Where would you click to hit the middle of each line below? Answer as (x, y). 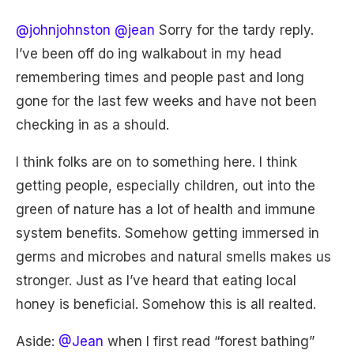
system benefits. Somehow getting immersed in (168, 233)
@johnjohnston (63, 30)
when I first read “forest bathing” (209, 341)
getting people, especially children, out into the (166, 186)
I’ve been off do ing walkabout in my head (149, 54)
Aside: (37, 341)
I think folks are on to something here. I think (156, 162)
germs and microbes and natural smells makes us (173, 257)
